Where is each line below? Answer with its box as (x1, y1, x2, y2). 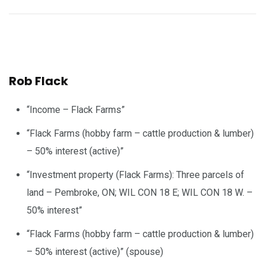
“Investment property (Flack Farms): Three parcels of (27, 169, 244, 180)
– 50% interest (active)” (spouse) (27, 245, 163, 257)
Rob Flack (9, 72, 68, 89)
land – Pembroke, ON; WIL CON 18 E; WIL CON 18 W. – (27, 186, 253, 198)
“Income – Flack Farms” (27, 104, 125, 115)
